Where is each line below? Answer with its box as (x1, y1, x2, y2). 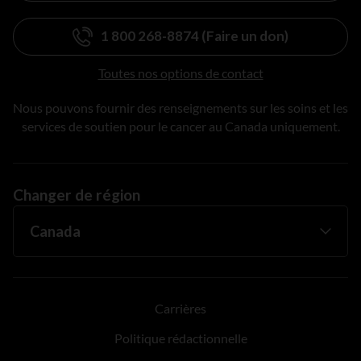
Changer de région (13, 185, 140, 204)
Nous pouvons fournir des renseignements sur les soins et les (13, 99, 348, 115)
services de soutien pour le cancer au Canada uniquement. (21, 118, 340, 134)
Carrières (155, 300, 206, 316)
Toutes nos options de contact (98, 64, 263, 81)
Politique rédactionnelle (114, 330, 247, 346)
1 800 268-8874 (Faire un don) (101, 27, 288, 45)
